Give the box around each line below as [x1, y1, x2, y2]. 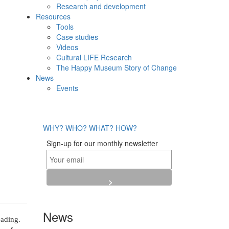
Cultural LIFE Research [56, 52, 132, 62]
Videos [56, 42, 78, 52]
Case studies [56, 32, 98, 42]
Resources [36, 11, 71, 21]
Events [56, 83, 78, 93]
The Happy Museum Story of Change [56, 62, 177, 73]
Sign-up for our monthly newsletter [47, 138, 158, 149]
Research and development [56, 1, 146, 11]
